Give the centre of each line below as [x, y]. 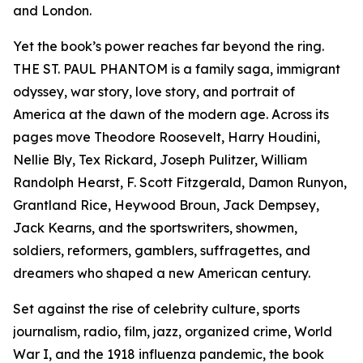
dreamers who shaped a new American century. [162, 273]
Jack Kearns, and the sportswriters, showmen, [155, 228]
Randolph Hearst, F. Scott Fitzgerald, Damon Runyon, [180, 183]
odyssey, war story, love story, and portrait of [154, 92]
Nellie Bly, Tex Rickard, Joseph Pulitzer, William [160, 160]
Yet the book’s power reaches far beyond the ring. [169, 47]
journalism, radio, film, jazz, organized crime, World [173, 332]
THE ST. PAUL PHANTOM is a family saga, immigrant [177, 69]
